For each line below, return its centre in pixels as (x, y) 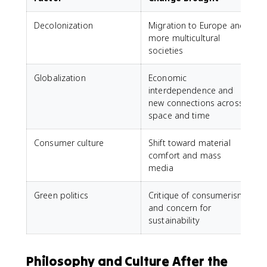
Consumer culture (69, 143)
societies (166, 50)
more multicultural (184, 38)
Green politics (61, 195)
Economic (168, 78)
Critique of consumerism (197, 195)
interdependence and (191, 90)
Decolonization (63, 25)
